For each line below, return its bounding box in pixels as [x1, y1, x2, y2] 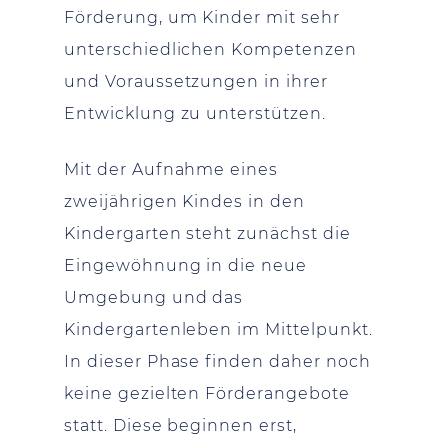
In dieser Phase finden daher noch [64, 351, 371, 371]
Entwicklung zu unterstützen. [64, 103, 326, 123]
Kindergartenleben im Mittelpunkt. [64, 319, 373, 339]
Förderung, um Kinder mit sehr [64, 7, 340, 27]
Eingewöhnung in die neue [64, 255, 308, 275]
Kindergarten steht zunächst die [64, 223, 351, 243]
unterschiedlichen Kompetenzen [64, 39, 357, 59]
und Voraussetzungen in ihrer [64, 71, 328, 91]
